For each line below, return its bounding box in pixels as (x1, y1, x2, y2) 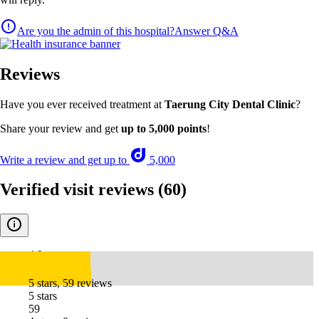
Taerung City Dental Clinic (164, 98, 296, 110)
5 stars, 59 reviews (28, 277, 112, 290)
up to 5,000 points (121, 122, 206, 135)
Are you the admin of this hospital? (17, 24, 174, 37)
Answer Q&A (174, 24, 239, 37)
